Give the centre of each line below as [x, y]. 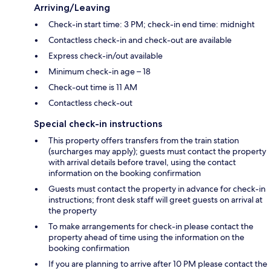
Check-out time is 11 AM [93, 87]
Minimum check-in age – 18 [100, 71]
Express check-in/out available [106, 55]
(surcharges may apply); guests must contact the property [157, 151]
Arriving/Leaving [72, 7]
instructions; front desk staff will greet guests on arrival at [155, 199]
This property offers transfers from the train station [144, 140]
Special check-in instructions [98, 123]
